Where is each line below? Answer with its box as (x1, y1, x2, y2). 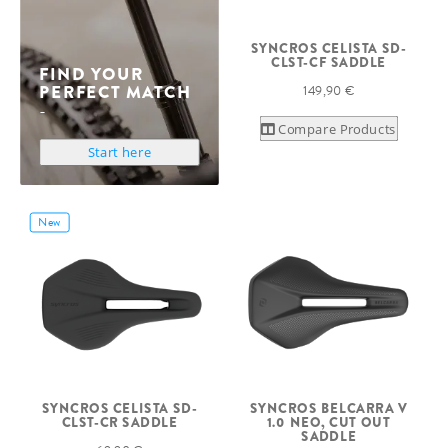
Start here (87, 143, 152, 162)
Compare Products (278, 119, 396, 138)
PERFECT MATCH (39, 79, 192, 105)
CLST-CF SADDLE (271, 52, 386, 72)
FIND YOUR (39, 61, 144, 87)
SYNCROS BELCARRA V (249, 398, 408, 418)
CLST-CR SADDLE (61, 412, 178, 432)
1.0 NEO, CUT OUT (266, 412, 391, 432)
